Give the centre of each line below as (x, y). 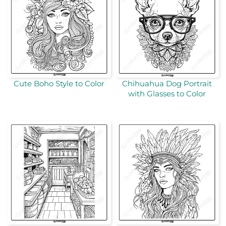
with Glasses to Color (167, 94)
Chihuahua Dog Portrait (167, 84)
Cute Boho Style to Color (59, 84)
